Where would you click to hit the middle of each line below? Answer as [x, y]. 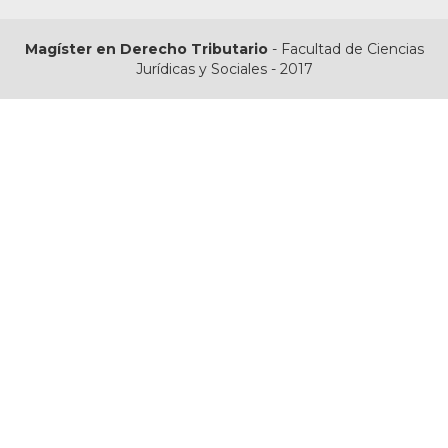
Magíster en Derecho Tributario [148, 49]
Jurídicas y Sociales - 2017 [224, 69]
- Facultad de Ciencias [347, 49]
